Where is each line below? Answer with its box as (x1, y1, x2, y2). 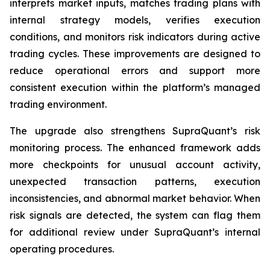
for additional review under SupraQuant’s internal (10, 226, 260, 239)
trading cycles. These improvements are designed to (10, 48, 260, 60)
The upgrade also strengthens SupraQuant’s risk (10, 125, 260, 137)
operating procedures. (10, 243, 114, 256)
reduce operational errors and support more (10, 64, 260, 77)
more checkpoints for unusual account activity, (10, 159, 260, 171)
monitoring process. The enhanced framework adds (10, 142, 260, 154)
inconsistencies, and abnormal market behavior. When (10, 192, 260, 205)
